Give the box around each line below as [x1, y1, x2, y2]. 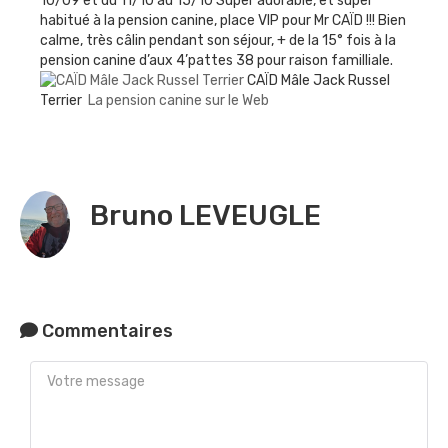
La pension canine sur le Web [88, 92, 269, 110]
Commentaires [38, 320, 173, 343]
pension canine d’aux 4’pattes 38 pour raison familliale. [40, 51, 393, 69]
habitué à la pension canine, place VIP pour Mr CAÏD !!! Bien [40, 11, 406, 29]
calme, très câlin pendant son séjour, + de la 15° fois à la [40, 31, 396, 49]
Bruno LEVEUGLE [90, 199, 321, 233]
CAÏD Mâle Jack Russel [244, 71, 390, 89]
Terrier [40, 92, 85, 110]
